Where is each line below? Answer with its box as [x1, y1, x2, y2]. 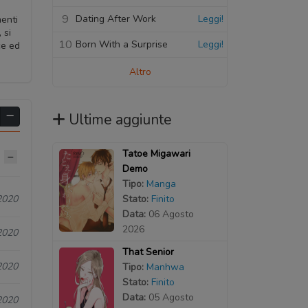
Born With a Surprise [76, 37, 168, 51]
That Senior [122, 245, 174, 258]
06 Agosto [148, 207, 194, 221]
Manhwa [146, 260, 184, 274]
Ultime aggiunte [69, 109, 172, 129]
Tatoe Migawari [122, 146, 190, 160]
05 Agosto [148, 290, 194, 304]
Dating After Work [76, 12, 156, 25]
